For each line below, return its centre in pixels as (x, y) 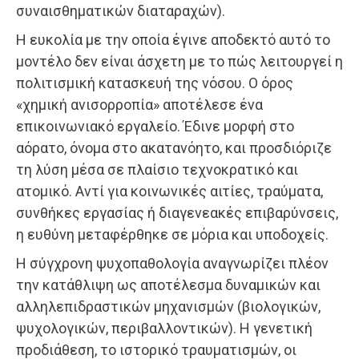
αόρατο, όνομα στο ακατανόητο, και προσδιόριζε (174, 148)
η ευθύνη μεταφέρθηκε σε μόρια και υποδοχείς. (172, 235)
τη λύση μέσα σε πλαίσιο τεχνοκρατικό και (157, 170)
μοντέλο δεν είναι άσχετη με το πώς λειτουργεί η (179, 62)
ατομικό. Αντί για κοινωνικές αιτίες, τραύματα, (169, 192)
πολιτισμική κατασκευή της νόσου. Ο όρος (155, 83)
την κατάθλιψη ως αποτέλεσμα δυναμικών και (168, 285)
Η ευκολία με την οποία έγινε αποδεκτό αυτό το (173, 40)
